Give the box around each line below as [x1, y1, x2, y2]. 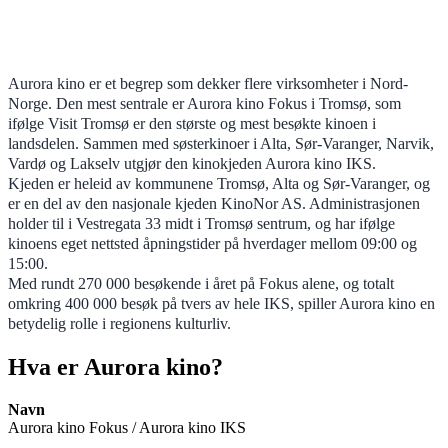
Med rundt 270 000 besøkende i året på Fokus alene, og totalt [8, 273, 394, 293]
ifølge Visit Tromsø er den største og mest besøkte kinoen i [8, 113, 376, 133]
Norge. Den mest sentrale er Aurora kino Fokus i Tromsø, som [8, 93, 401, 113]
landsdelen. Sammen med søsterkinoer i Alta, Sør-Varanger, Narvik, [8, 133, 434, 153]
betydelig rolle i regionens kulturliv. [8, 313, 231, 333]
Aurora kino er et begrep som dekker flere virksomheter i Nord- [8, 73, 408, 93]
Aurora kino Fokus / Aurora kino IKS [8, 418, 246, 436]
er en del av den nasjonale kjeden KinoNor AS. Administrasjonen [8, 193, 420, 213]
